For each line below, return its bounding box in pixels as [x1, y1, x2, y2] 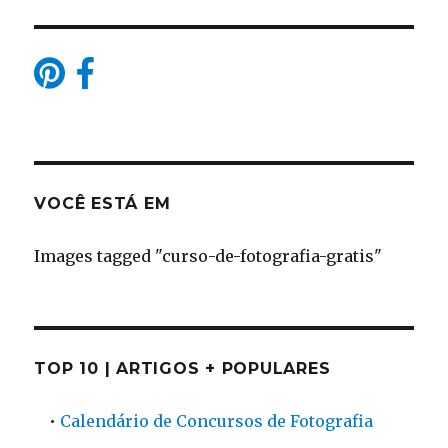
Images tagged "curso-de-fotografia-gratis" [34, 246, 383, 266]
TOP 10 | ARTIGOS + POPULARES [34, 359, 331, 378]
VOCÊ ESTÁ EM [34, 194, 171, 213]
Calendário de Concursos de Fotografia [60, 411, 374, 431]
